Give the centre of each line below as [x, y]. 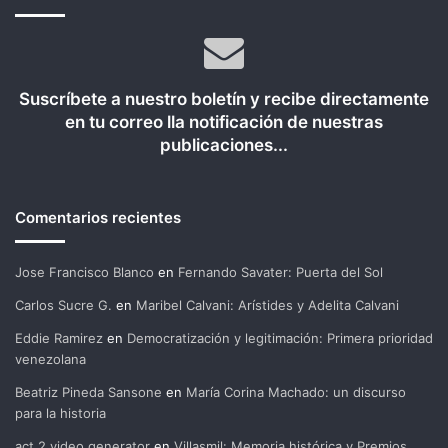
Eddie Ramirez [59, 338]
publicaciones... [224, 145]
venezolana [50, 359]
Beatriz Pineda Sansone [88, 392]
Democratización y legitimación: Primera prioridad [280, 338]
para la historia [60, 413]
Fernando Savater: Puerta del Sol [280, 272]
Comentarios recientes [98, 217]
